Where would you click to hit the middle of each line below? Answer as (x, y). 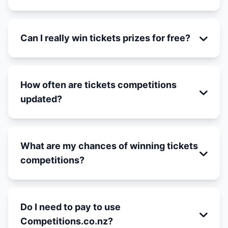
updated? (41, 99)
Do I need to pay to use (70, 207)
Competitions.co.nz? (67, 221)
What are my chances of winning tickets (109, 146)
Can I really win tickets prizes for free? (105, 38)
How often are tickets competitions (98, 85)
